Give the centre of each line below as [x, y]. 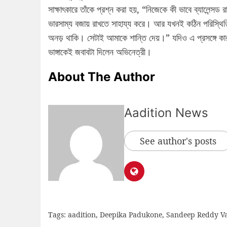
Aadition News [166, 113]
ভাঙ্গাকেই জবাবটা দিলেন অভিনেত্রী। [100, 52]
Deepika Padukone [131, 215]
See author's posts [178, 141]
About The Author [101, 77]
